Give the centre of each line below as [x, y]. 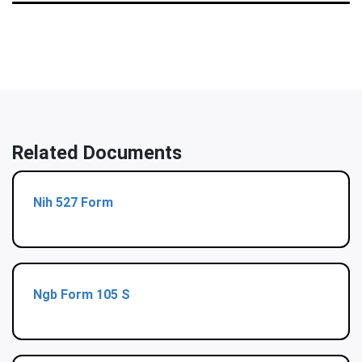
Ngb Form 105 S [82, 295]
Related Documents [97, 153]
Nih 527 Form [73, 203]
